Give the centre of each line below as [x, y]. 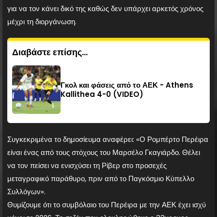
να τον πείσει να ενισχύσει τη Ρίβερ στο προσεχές [87, 165]
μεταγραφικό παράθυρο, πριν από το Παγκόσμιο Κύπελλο [101, 178]
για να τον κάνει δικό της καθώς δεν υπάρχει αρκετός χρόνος [105, 8]
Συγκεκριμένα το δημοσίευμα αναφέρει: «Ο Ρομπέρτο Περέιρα [108, 139]
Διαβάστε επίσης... [50, 52]
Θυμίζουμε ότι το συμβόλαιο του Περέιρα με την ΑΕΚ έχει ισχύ [107, 204]
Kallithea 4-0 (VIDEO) [102, 94]
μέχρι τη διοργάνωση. [42, 21]
